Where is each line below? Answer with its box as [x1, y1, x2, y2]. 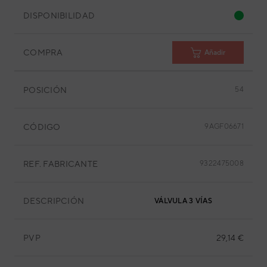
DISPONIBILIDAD [23, 10, 95, 20]
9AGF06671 [204, 122, 244, 131]
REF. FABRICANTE [23, 159, 98, 169]
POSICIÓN [23, 85, 67, 95]
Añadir [204, 48, 225, 57]
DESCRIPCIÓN [23, 195, 85, 206]
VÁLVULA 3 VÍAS [154, 197, 212, 205]
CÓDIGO [23, 122, 61, 132]
